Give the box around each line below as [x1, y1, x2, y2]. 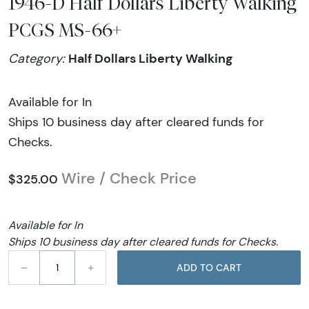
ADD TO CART [216, 261, 241, 274]
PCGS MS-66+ [8, 18, 122, 41]
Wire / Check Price [61, 169, 197, 188]
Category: [8, 50, 68, 66]
